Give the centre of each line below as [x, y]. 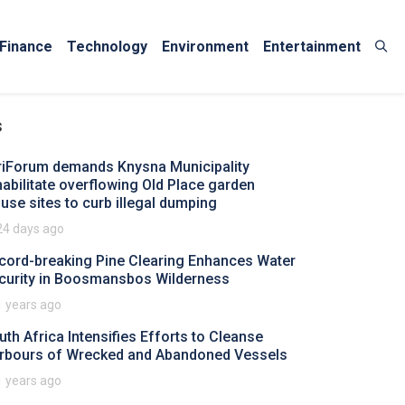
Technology [107, 46]
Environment [205, 46]
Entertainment [312, 46]
